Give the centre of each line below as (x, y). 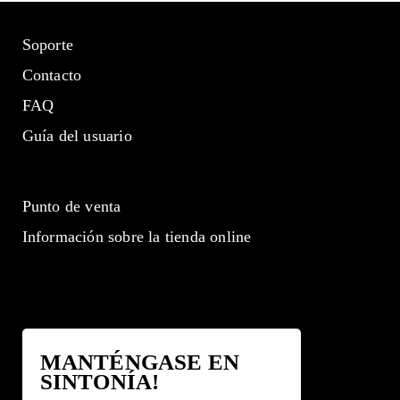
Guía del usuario (77, 136)
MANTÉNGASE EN (140, 362)
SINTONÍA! (100, 382)
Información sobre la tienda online (137, 236)
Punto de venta (71, 206)
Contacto (52, 75)
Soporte (48, 45)
